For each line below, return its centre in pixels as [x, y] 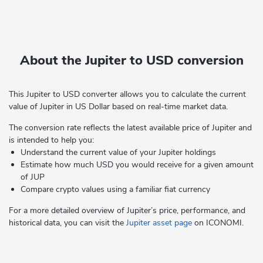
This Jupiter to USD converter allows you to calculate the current [127, 94]
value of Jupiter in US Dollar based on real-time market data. [118, 107]
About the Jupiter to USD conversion [131, 60]
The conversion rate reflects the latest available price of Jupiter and [130, 128]
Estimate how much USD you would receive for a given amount [137, 165]
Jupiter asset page [159, 223]
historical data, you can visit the [68, 223]
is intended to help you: [51, 140]
